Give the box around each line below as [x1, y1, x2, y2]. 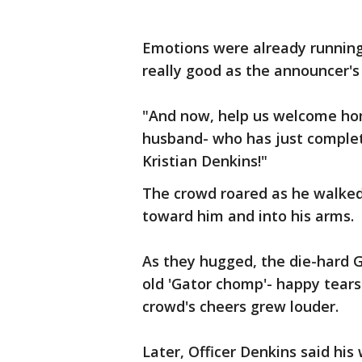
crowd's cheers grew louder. [142, 297, 339, 316]
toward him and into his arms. [142, 206, 354, 225]
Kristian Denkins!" [142, 151, 267, 170]
